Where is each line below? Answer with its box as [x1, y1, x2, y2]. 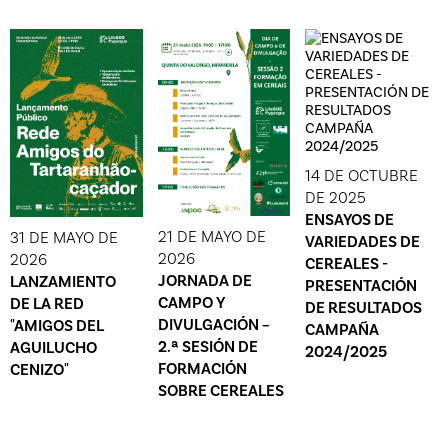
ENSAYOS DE [305, 210, 395, 229]
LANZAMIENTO [10, 271, 116, 291]
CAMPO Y [157, 293, 225, 313]
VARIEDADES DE [305, 232, 421, 251]
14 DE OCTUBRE [305, 166, 419, 185]
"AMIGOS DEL [10, 315, 104, 335]
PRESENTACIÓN [305, 276, 418, 295]
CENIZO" [10, 359, 69, 379]
